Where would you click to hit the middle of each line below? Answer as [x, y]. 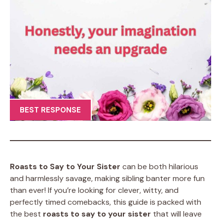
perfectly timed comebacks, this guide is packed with [106, 202]
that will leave [176, 214]
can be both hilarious [159, 166]
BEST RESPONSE [50, 110]
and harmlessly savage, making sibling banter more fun [107, 178]
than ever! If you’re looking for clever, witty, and [94, 190]
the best [26, 214]
